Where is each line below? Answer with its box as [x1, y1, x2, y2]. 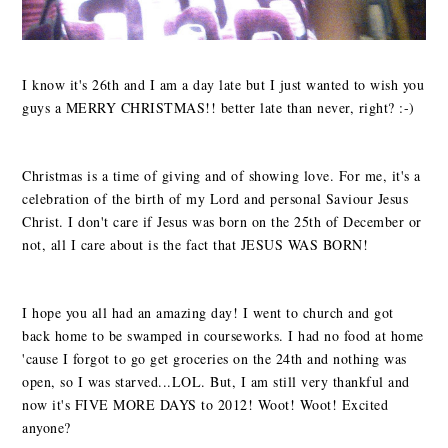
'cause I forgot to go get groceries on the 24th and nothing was [22, 349, 407, 369]
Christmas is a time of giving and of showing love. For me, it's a [22, 166, 421, 186]
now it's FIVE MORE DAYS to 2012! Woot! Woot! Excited [22, 395, 389, 415]
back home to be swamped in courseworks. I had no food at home [22, 326, 424, 346]
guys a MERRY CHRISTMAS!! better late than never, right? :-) [22, 98, 415, 118]
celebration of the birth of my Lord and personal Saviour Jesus [22, 189, 409, 209]
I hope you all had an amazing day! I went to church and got [22, 303, 394, 323]
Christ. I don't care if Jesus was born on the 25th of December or [22, 212, 422, 232]
